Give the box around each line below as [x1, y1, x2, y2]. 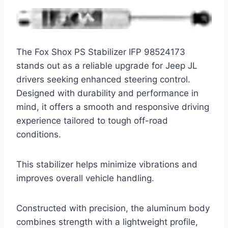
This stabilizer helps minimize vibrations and [16, 159, 197, 170]
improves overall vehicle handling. [16, 173, 154, 184]
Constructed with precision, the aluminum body [16, 203, 210, 214]
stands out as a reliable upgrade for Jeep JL [16, 61, 197, 71]
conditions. [16, 129, 61, 140]
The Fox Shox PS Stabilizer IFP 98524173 [16, 47, 185, 58]
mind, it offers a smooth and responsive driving [16, 102, 209, 112]
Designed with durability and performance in [16, 88, 198, 99]
